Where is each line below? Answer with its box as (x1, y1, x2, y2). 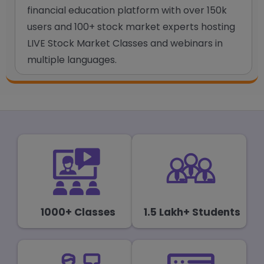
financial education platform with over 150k (27, 3, 227, 17)
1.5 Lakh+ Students (144, 204, 240, 219)
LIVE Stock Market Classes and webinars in (27, 36, 223, 50)
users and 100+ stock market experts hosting (27, 19, 235, 34)
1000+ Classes (40, 204, 115, 219)
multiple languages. (27, 52, 117, 67)
